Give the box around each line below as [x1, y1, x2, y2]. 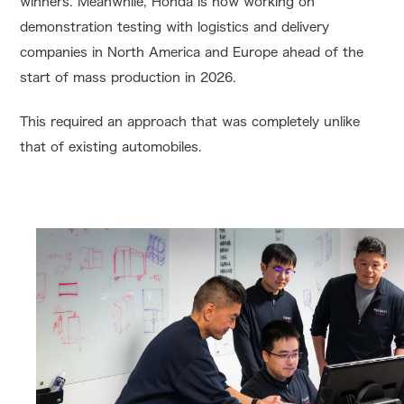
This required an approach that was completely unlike [20, 115, 361, 129]
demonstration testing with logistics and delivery [20, 21, 330, 34]
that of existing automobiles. [20, 141, 203, 154]
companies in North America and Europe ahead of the [20, 46, 364, 60]
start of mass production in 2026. [20, 71, 237, 85]
